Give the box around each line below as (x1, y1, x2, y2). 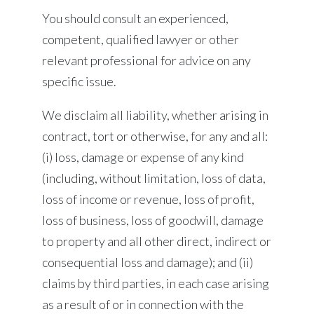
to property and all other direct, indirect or (42, 233, 271, 249)
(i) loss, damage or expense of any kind (42, 149, 244, 165)
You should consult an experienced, (42, 11, 228, 26)
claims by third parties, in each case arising (42, 275, 269, 291)
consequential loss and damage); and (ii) (42, 254, 253, 270)
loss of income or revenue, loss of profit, (42, 191, 254, 207)
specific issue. (42, 74, 116, 89)
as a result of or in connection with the (42, 296, 244, 312)
